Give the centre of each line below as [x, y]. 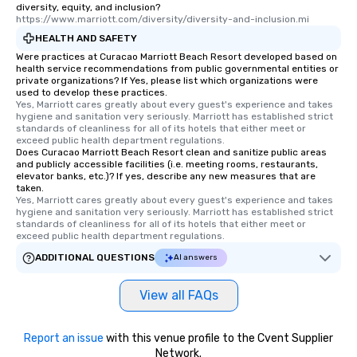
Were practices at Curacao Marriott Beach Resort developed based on [177, 57]
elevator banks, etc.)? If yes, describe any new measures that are [166, 177]
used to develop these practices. [92, 93]
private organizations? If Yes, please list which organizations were [167, 81]
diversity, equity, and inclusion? [88, 8]
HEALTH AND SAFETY [86, 38]
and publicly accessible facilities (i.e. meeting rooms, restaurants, [167, 165]
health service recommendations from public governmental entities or [177, 69]
